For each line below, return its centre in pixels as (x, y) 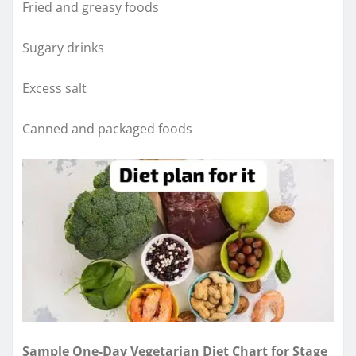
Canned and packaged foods (107, 128)
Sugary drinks (63, 47)
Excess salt (54, 88)
